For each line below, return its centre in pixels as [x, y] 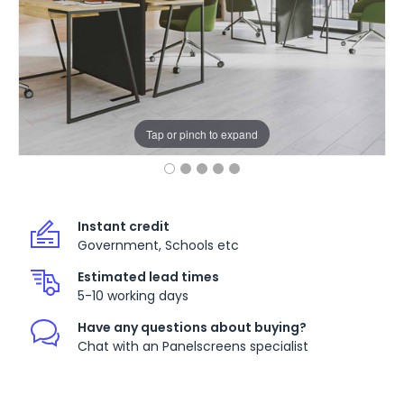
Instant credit [123, 227]
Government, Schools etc [158, 246]
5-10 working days [133, 296]
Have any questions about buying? [192, 328]
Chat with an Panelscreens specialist [193, 347]
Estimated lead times [148, 277]
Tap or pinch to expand [202, 133]
